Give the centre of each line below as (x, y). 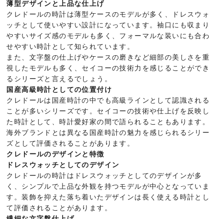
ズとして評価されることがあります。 (71, 143)
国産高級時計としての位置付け (59, 90)
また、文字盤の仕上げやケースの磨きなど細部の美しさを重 (108, 57)
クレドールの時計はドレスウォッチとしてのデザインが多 (104, 176)
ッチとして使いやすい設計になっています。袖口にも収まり (108, 25)
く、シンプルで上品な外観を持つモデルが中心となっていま (108, 186)
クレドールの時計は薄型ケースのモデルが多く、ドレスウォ (108, 14)
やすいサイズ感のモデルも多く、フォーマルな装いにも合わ (108, 36)
